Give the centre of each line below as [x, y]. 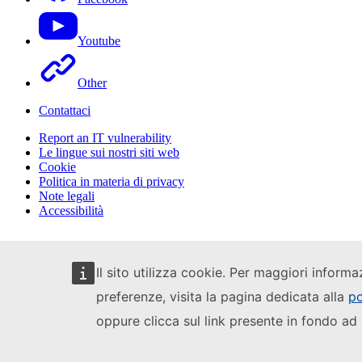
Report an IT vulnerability [105, 138]
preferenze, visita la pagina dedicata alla [222, 297]
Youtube [99, 41]
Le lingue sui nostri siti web [109, 153]
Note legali [67, 196]
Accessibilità [71, 211]
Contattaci [65, 111]
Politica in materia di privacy [112, 182]
